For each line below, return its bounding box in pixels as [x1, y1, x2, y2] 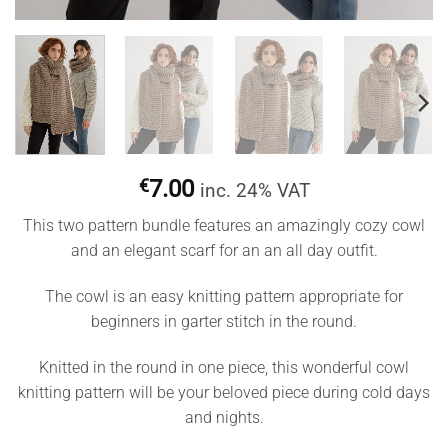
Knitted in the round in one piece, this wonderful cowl [39, 358, 409, 378]
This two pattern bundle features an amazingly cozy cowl [23, 216, 425, 236]
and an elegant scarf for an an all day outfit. [70, 241, 378, 261]
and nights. [184, 408, 264, 428]
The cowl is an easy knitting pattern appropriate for [45, 287, 403, 307]
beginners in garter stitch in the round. [91, 312, 357, 332]
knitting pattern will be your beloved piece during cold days [18, 383, 430, 403]
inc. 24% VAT [199, 179, 310, 203]
